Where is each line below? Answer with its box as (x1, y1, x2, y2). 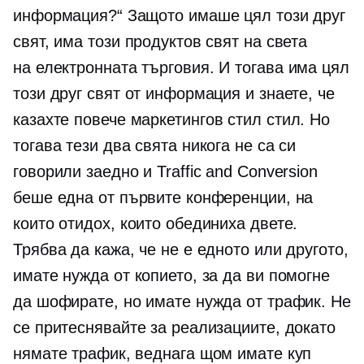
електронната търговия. (35, 58, 214, 77)
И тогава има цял (214, 58, 349, 77)
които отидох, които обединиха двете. (13, 214, 298, 233)
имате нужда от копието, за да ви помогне (13, 266, 330, 285)
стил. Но (261, 110, 331, 129)
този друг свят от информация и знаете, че (13, 84, 335, 103)
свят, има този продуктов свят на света (13, 32, 308, 51)
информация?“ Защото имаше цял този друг (13, 6, 346, 25)
